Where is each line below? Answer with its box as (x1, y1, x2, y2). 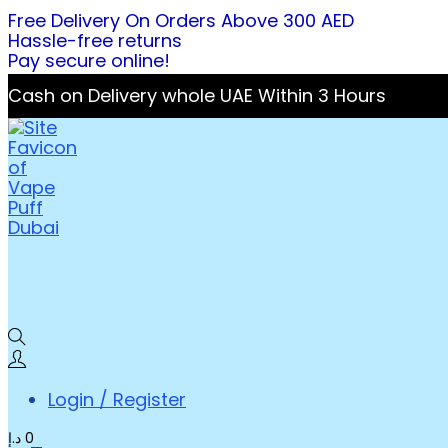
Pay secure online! (8, 48, 170, 73)
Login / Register (48, 387, 186, 412)
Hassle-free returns (8, 28, 182, 53)
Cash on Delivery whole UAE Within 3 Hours (8, 83, 386, 108)
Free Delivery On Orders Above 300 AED (8, 8, 354, 33)
